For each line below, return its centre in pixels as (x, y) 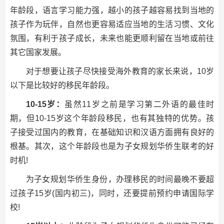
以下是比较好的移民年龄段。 (62, 85)
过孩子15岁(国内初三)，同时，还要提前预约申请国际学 (112, 193)
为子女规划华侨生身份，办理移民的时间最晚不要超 (120, 179)
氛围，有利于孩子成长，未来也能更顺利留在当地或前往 (112, 38)
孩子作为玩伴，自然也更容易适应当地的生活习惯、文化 (112, 24)
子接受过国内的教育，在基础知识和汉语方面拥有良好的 (112, 132)
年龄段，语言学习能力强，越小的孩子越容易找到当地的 (112, 10)
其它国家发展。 (38, 52)
